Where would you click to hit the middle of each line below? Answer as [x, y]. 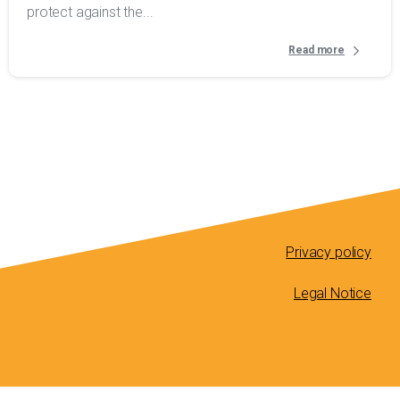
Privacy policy [329, 252]
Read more [317, 50]
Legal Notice [332, 293]
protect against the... [90, 12]
